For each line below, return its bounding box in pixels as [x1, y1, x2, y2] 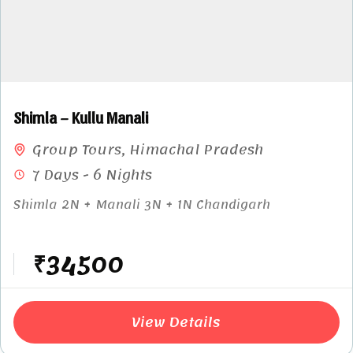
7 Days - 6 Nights [32, 162, 152, 188]
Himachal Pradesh [129, 137, 263, 162]
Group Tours [32, 137, 121, 162]
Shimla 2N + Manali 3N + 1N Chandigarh [13, 194, 270, 216]
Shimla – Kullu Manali [13, 108, 148, 127]
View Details [132, 309, 221, 335]
